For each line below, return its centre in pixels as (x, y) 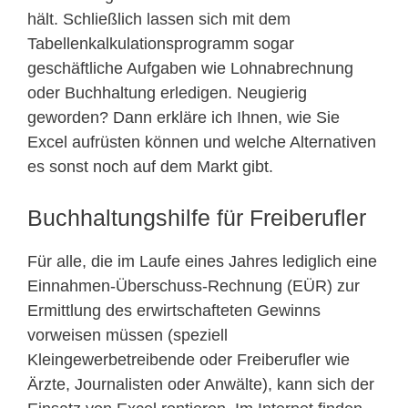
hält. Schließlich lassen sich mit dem (159, 20)
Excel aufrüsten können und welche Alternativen (202, 143)
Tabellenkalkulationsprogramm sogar (161, 44)
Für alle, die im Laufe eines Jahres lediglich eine (202, 262)
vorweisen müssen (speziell (127, 336)
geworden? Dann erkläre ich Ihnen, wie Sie (184, 118)
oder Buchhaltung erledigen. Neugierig (167, 93)
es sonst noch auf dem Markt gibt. (150, 167)
